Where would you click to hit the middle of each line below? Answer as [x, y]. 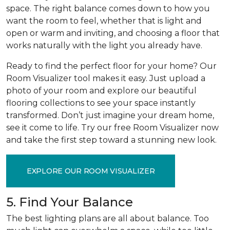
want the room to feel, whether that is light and [104, 21]
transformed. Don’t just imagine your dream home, [110, 115]
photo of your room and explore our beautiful [101, 91]
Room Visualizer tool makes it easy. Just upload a [106, 78]
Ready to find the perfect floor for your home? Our [111, 66]
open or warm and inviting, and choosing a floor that [113, 33]
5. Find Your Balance [70, 202]
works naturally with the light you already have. [104, 45]
